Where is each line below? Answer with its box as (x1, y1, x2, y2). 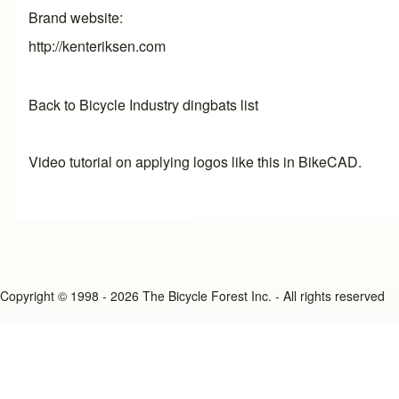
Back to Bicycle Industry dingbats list (28, 94, 258, 115)
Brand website (28, 6, 119, 28)
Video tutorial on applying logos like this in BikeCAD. (28, 151, 362, 172)
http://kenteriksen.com (28, 35, 166, 56)
